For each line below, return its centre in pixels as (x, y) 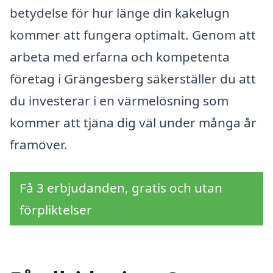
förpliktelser (56, 210)
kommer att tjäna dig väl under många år (133, 122)
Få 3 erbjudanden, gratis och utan (121, 188)
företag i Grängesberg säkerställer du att (133, 78)
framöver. (39, 144)
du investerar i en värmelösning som (119, 100)
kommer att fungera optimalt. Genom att (133, 34)
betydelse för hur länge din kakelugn (120, 12)
